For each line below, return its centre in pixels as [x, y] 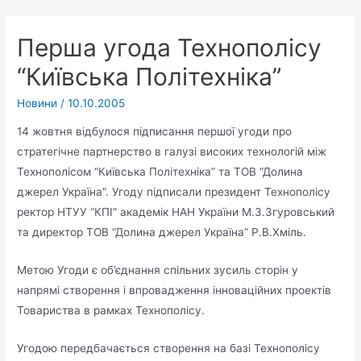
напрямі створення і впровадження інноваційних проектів [174, 290]
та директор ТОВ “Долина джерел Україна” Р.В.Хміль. [162, 232]
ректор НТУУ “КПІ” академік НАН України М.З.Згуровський [176, 212]
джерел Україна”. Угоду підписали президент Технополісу [174, 192]
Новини [37, 103]
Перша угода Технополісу [170, 47]
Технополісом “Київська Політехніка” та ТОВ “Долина [160, 172]
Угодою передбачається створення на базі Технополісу [169, 348]
